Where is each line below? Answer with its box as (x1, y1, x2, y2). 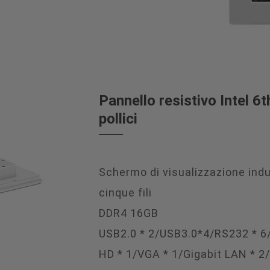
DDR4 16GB (99, 206, 159, 219)
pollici (99, 110, 137, 127)
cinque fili (99, 186, 152, 199)
